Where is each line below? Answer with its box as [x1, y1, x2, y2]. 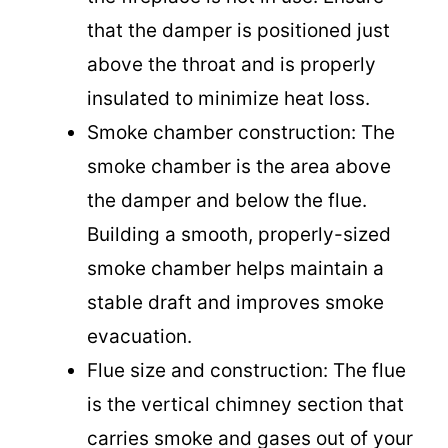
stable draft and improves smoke [87, 291, 384, 314]
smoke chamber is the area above [87, 155, 391, 178]
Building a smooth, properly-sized [87, 223, 391, 246]
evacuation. [87, 325, 192, 348]
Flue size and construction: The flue [87, 359, 406, 382]
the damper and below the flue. [87, 189, 367, 212]
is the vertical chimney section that [87, 393, 404, 416]
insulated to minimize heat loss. [87, 87, 370, 110]
